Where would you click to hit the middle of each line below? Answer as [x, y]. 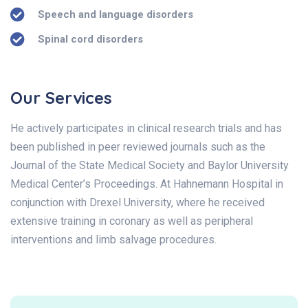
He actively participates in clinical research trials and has [146, 128]
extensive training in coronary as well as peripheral [132, 221]
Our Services [61, 97]
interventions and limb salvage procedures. [113, 239]
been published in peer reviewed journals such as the [138, 146]
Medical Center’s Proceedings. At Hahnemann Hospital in [147, 184]
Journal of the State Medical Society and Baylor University [150, 165]
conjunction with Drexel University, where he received [137, 202]
